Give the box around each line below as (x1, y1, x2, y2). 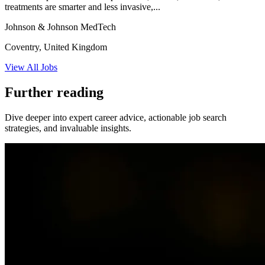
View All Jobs (5, 62, 57, 73)
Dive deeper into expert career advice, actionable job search (5, 112, 227, 122)
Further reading (5, 85, 104, 101)
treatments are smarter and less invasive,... (5, 2, 160, 12)
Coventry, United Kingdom (5, 42, 107, 53)
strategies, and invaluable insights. (5, 122, 131, 133)
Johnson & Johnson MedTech (5, 22, 116, 33)
